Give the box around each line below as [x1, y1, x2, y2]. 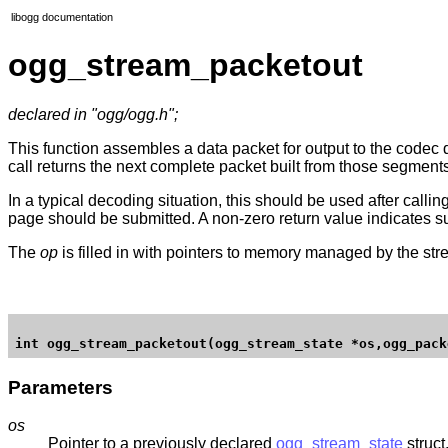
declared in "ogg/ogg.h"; [8, 105, 178, 123]
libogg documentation [11, 11, 113, 23]
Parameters [8, 376, 113, 398]
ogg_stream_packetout [8, 47, 363, 84]
